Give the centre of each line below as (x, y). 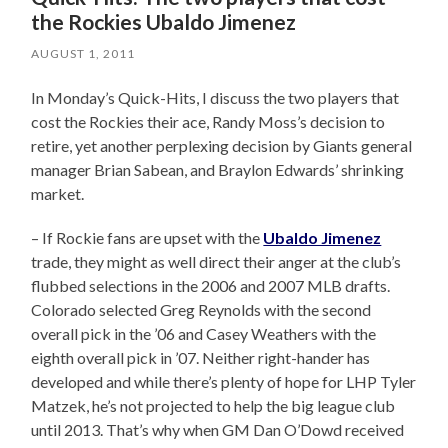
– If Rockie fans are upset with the (147, 238)
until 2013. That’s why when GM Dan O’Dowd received (218, 430)
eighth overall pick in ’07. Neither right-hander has (201, 358)
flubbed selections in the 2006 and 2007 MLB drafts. (211, 286)
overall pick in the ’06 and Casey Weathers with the (204, 334)
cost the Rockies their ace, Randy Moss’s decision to (208, 122)
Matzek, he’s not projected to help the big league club (213, 406)
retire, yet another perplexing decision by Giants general (222, 146)
